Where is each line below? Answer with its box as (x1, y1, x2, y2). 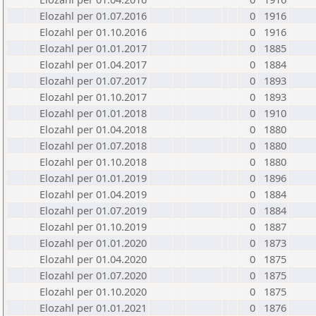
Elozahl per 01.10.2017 (39, 90, 147, 104)
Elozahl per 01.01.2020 (39, 236, 147, 250)
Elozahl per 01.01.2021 (39, 300, 147, 315)
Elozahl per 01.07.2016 (39, 8, 147, 23)
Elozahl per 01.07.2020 (39, 268, 147, 282)
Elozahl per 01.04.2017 (39, 57, 147, 71)
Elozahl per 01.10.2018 (39, 154, 147, 169)
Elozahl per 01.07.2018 (39, 138, 147, 152)
